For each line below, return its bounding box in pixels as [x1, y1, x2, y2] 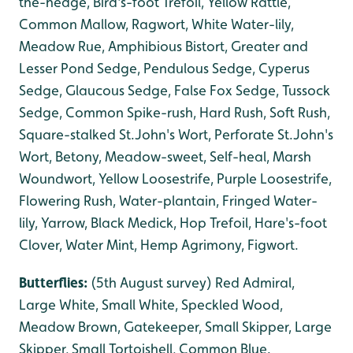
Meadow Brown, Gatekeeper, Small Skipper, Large [19, 318, 332, 335]
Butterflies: [19, 273, 91, 291]
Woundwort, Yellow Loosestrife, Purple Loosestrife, [19, 169, 332, 187]
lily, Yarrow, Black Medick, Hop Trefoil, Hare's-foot [19, 214, 327, 231]
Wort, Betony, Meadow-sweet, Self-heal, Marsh [19, 147, 311, 165]
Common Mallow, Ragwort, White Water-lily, [19, 15, 294, 32]
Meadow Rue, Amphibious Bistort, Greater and [19, 37, 308, 54]
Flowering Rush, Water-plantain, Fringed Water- [19, 191, 318, 209]
